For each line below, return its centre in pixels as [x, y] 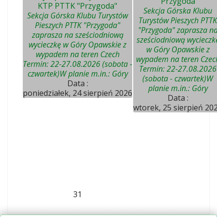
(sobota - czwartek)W [178, 78]
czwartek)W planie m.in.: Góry [77, 74]
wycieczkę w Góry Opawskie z [77, 45]
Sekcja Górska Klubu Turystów [77, 15]
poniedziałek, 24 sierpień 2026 [77, 93]
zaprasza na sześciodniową [77, 35]
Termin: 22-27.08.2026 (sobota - [77, 64]
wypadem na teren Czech [77, 54]
